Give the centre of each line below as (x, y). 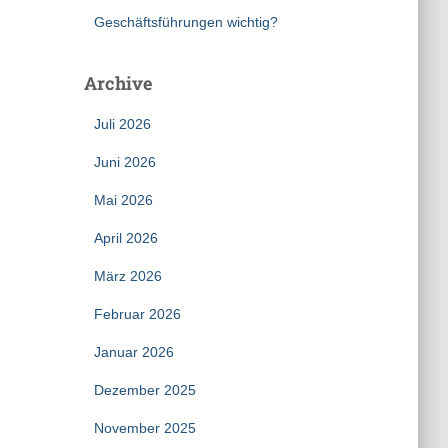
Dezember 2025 (144, 390)
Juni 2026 (124, 162)
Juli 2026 (122, 124)
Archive (117, 83)
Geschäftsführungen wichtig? (185, 22)
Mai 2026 (123, 200)
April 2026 (125, 238)
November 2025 (144, 428)
